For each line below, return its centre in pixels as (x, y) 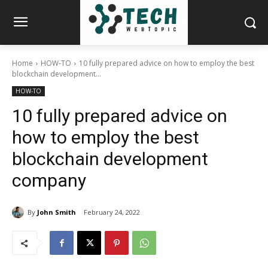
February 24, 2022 (112, 212)
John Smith (57, 212)
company (49, 181)
